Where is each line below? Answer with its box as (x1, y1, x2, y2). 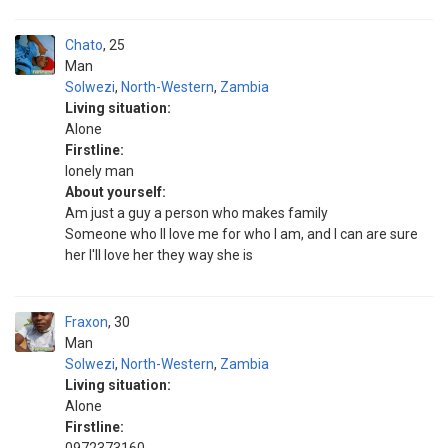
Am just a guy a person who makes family (65, 205, 328, 221)
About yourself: (65, 184, 166, 200)
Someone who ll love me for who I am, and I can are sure (65, 226, 418, 242)
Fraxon (65, 314, 108, 330)
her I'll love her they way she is (65, 247, 253, 263)
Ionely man (65, 163, 134, 179)
